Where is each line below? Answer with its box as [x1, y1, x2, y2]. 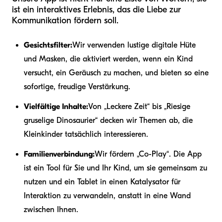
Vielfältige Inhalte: [24, 102, 88, 111]
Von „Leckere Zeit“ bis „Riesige [88, 102, 190, 111]
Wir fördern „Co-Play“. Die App [95, 150, 202, 159]
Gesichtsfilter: [24, 41, 72, 50]
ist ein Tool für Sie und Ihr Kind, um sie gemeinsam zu [24, 164, 207, 173]
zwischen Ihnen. [24, 205, 78, 215]
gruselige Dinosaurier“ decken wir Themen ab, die [24, 116, 193, 125]
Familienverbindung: [24, 150, 95, 159]
